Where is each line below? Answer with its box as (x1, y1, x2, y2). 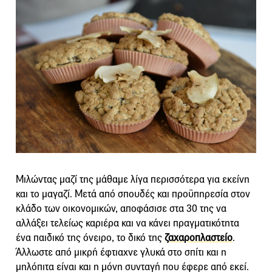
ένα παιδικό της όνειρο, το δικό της (16, 231, 165, 244)
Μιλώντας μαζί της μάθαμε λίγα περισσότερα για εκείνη (16, 172, 250, 186)
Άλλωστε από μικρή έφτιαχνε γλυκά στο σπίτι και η (16, 245, 226, 259)
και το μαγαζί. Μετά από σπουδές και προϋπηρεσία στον (16, 187, 250, 200)
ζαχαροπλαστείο (165, 231, 233, 244)
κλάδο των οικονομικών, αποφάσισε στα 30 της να (16, 202, 226, 215)
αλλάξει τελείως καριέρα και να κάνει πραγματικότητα (16, 216, 239, 229)
